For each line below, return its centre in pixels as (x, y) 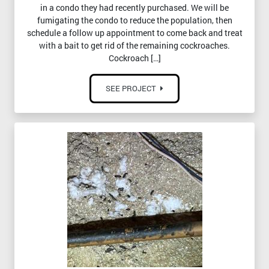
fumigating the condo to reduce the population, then (134, 20)
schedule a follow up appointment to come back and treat (134, 33)
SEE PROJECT (132, 89)
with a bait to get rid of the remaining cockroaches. (134, 46)
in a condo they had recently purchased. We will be (134, 8)
